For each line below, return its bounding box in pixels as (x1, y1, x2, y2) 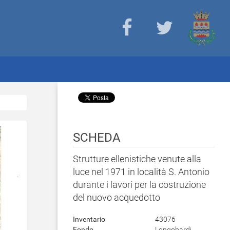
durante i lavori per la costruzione (73, 179, 206, 190)
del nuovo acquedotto (73, 192, 160, 203)
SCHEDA (73, 130, 121, 145)
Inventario (73, 215, 105, 223)
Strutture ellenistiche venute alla (73, 154, 201, 164)
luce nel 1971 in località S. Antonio (73, 166, 209, 177)
